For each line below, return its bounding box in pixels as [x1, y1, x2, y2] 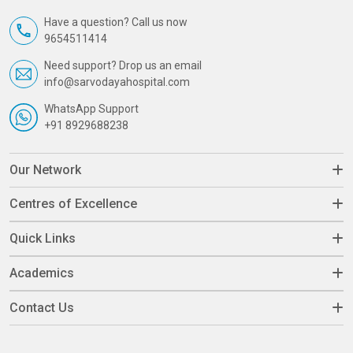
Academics [9, 265, 74, 281]
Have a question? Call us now [44, 15, 188, 28]
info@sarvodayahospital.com [44, 75, 190, 88]
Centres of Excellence [9, 195, 137, 211]
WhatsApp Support [44, 102, 139, 115]
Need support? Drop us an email [44, 58, 202, 72]
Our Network [9, 162, 81, 177]
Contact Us [9, 299, 74, 315]
